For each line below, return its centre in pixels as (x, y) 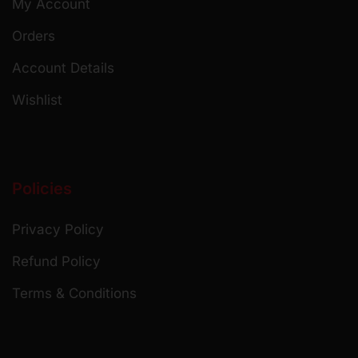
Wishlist (37, 99)
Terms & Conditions (74, 293)
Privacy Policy (58, 229)
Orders (34, 36)
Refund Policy (56, 261)
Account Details (63, 68)
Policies (42, 189)
